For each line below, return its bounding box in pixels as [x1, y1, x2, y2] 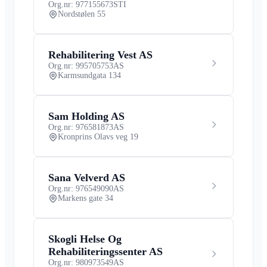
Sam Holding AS [48, 110, 125, 122]
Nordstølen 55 [58, 9, 105, 18]
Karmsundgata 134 [58, 70, 121, 80]
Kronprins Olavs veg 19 [58, 132, 138, 141]
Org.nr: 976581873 [48, 122, 113, 132]
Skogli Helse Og [48, 232, 122, 245]
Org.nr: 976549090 [48, 184, 113, 193]
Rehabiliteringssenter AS [48, 245, 163, 257]
